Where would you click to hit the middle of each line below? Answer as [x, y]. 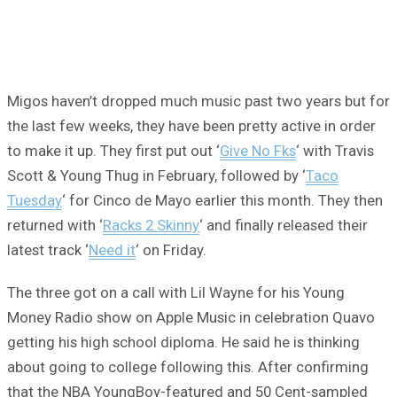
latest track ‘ [48, 249]
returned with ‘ [55, 225]
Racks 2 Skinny [151, 225]
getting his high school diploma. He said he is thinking [183, 342]
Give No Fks [258, 150]
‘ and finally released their [284, 225]
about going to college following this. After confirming [188, 366]
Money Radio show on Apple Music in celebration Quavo [191, 317]
